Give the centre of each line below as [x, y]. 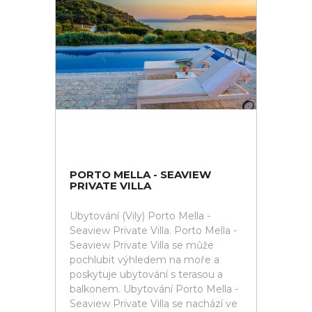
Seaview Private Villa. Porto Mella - [153, 231]
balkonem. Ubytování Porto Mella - [154, 289]
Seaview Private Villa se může [142, 245]
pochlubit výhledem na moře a [145, 260]
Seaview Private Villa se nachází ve [154, 304]
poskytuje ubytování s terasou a [146, 274]
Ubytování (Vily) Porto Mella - [140, 216]
